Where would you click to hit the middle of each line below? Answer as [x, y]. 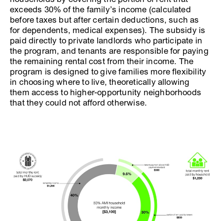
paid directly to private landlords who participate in [106, 40]
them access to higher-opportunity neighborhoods [106, 92]
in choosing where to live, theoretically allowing [100, 82]
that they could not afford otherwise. [79, 103]
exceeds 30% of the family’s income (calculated [100, 9]
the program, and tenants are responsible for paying [109, 51]
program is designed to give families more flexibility [108, 72]
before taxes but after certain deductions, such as [105, 20]
